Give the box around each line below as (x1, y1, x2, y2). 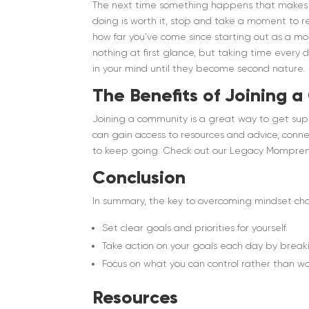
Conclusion (92, 166, 186, 189)
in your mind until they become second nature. (92, 63, 306, 74)
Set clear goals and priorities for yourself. (102, 222, 288, 234)
